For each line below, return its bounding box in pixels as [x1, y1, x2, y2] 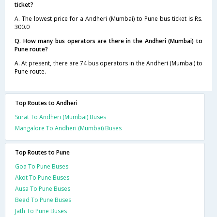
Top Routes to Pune [15, 148, 70, 156]
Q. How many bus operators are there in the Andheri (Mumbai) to [15, 36, 202, 45]
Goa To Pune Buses [15, 162, 68, 170]
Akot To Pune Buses [15, 173, 69, 182]
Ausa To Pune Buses [15, 184, 70, 193]
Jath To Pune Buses [15, 206, 67, 215]
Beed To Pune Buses [15, 195, 71, 204]
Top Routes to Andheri [15, 98, 77, 107]
